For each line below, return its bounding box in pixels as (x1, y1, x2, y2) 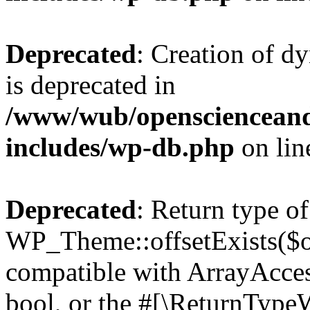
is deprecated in (6, 70, 176, 100)
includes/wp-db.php (6, 132, 235, 162)
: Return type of (136, 194, 309, 224)
